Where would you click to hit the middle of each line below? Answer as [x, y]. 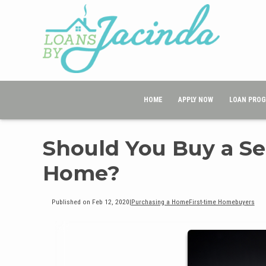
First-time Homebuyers [221, 202]
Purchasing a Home [160, 202]
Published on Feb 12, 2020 [90, 202]
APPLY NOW [196, 100]
